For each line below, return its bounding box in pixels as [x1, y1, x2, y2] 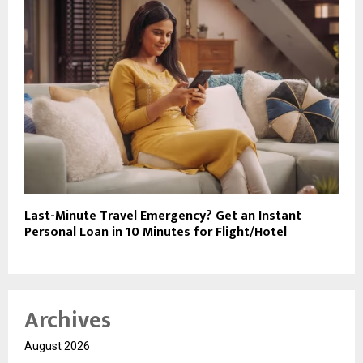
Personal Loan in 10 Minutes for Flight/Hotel [24, 220, 287, 243]
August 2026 [24, 339, 90, 352]
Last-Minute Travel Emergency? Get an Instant [24, 204, 301, 227]
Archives [24, 301, 111, 340]
